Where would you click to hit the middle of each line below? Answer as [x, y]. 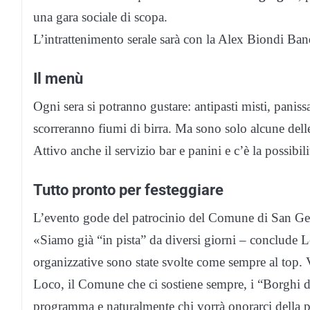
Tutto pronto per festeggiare [128, 190]
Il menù [58, 79]
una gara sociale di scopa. [100, 17]
